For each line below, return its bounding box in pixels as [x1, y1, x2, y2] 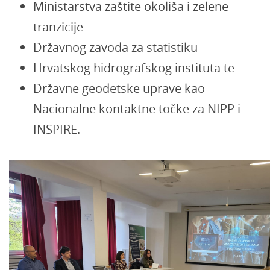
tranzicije [33, 19, 83, 35]
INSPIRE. [33, 121, 80, 137]
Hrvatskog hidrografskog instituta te [33, 60, 234, 76]
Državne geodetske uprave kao [33, 80, 205, 96]
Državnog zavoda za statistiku [33, 39, 198, 55]
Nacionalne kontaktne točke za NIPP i [33, 101, 240, 117]
